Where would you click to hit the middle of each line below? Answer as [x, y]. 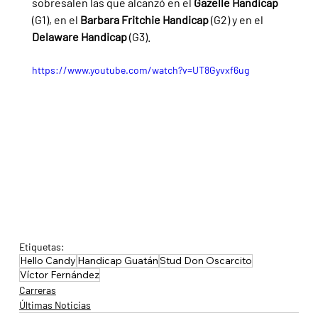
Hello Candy [48, 261]
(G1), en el [56, 19]
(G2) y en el [238, 19]
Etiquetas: [42, 247]
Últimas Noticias [55, 305]
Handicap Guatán [117, 261]
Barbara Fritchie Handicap [145, 19]
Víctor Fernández [59, 275]
